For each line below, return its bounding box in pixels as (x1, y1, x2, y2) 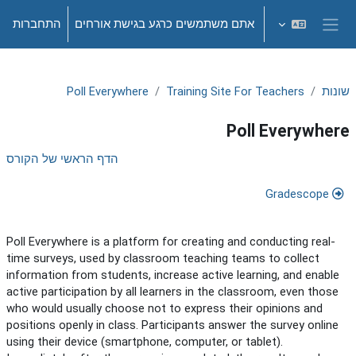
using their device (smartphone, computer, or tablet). (6, 335, 283, 350)
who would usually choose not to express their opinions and (6, 301, 323, 316)
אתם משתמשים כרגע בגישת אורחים (75, 17, 254, 31)
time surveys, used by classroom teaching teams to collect (6, 251, 319, 266)
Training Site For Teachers (166, 84, 304, 99)
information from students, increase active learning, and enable (6, 268, 339, 283)
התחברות (13, 17, 61, 31)
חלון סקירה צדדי (244, 31, 331, 47)
